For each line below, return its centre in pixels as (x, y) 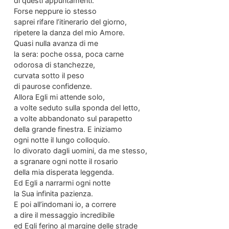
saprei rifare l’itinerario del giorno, (70, 21)
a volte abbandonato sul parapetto (73, 118)
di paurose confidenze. (53, 86)
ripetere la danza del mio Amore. (69, 32)
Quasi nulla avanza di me (56, 43)
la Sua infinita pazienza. (53, 193)
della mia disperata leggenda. (64, 172)
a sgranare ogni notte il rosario (66, 161)
